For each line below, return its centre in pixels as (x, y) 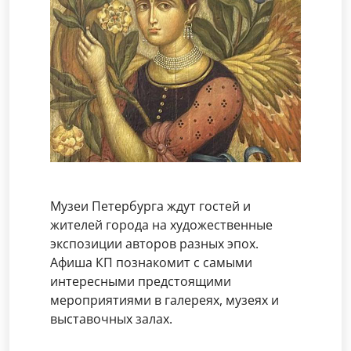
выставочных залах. (111, 318)
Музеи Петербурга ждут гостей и (150, 206)
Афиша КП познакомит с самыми (151, 262)
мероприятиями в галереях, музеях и (165, 300)
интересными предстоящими (141, 281)
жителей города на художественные (161, 224)
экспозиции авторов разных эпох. (154, 243)
